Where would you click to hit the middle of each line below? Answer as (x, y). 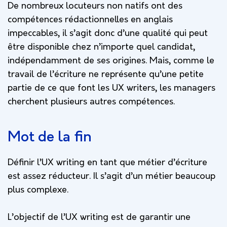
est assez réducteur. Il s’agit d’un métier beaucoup (111, 176)
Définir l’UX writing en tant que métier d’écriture (107, 163)
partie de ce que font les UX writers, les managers (111, 88)
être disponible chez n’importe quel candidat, (101, 47)
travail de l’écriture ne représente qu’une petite (106, 74)
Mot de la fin (50, 138)
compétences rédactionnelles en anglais (90, 20)
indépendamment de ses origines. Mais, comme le (111, 61)
